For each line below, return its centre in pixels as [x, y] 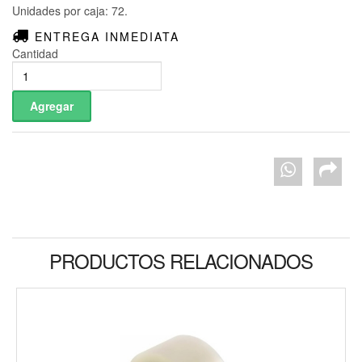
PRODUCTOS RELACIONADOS [181, 261]
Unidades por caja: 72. [70, 11]
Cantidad [35, 54]
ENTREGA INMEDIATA [105, 37]
